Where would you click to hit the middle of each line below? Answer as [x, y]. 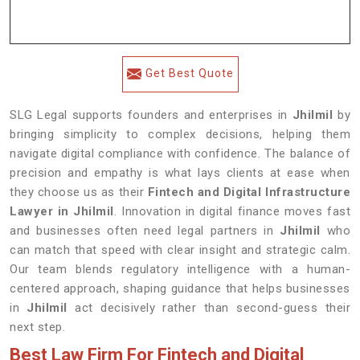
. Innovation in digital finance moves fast [232, 211]
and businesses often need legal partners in [145, 231]
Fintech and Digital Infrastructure [249, 192]
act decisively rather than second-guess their [209, 308]
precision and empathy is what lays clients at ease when [180, 173]
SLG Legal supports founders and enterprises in [151, 115]
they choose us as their [79, 192]
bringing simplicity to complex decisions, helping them [180, 134]
